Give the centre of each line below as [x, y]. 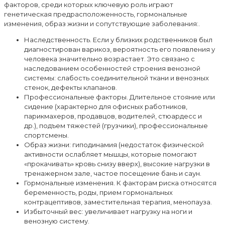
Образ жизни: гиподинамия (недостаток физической [114, 144]
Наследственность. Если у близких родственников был [118, 39]
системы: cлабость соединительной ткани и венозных [117, 78]
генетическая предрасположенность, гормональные [96, 14]
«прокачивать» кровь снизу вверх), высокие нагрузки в [117, 163]
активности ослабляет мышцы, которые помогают [110, 154]
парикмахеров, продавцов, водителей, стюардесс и [113, 116]
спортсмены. [46, 135]
